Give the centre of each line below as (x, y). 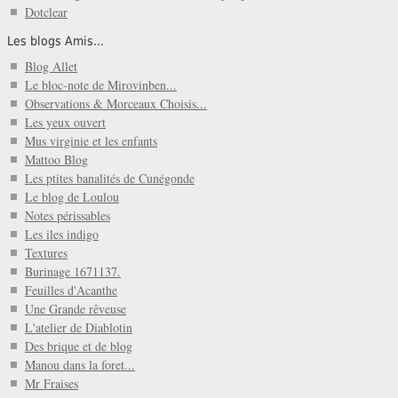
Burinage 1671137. (73, 272)
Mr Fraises (52, 384)
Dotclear (46, 12)
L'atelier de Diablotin (79, 328)
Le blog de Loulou (72, 197)
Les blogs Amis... (56, 40)
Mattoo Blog (56, 160)
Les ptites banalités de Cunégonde (110, 179)
